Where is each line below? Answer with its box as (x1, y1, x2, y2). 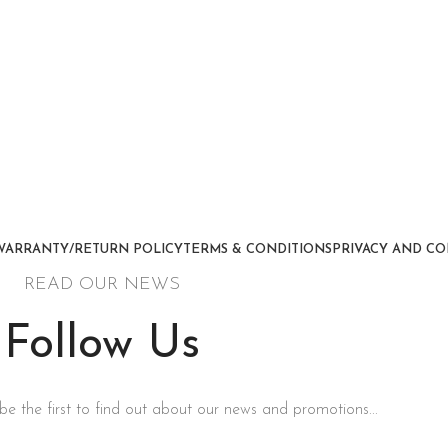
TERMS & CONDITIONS (183, 243, 333, 256)
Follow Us (4, 322, 201, 369)
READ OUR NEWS (24, 275, 181, 294)
